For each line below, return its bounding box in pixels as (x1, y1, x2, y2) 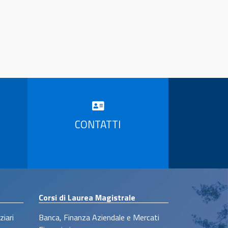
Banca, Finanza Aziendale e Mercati (39, 211, 159, 223)
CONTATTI (75, 116, 121, 132)
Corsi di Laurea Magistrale (39, 191, 135, 204)
